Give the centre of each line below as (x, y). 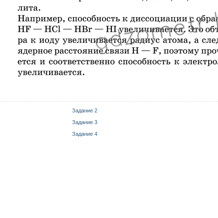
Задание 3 (85, 122)
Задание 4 (85, 134)
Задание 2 (85, 110)
